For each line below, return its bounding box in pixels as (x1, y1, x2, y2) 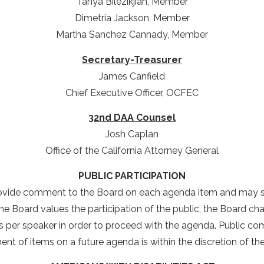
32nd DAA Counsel (88, 112, 176, 124)
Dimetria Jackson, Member (74, 12, 190, 24)
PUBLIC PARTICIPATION (78, 170, 186, 181)
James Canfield (99, 70, 165, 82)
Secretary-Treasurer (82, 54, 182, 65)
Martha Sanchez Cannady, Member (56, 29, 208, 41)
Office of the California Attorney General (45, 145, 219, 157)
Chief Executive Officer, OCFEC (65, 87, 199, 98)
